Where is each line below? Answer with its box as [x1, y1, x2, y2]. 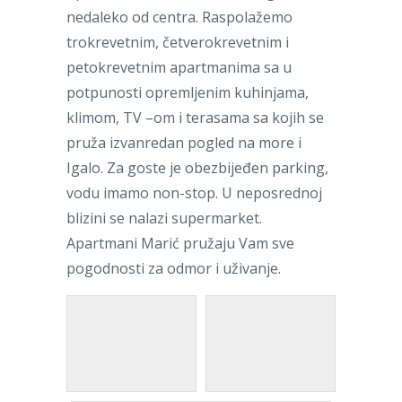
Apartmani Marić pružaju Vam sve [66, 232, 294, 253]
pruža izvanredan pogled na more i [66, 132, 301, 153]
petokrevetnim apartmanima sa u [66, 57, 292, 77]
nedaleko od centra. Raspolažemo [66, 6, 293, 27]
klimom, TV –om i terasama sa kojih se [66, 107, 324, 127]
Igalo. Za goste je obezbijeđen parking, [66, 157, 328, 178]
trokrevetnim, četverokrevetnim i [66, 31, 289, 52]
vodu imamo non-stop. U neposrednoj [66, 182, 322, 203]
